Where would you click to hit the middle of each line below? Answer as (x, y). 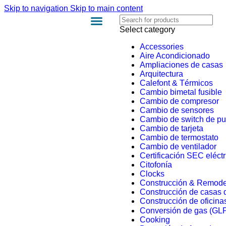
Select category (147, 30)
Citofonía (156, 165)
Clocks (152, 174)
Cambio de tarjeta (171, 128)
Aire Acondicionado (175, 56)
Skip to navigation (37, 8)
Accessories (161, 47)
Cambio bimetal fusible (181, 92)
